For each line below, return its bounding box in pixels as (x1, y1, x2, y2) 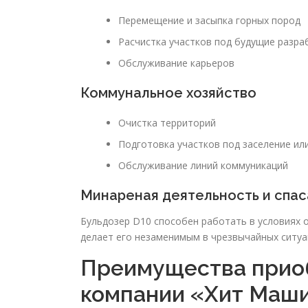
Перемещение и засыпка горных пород (118, 14, 300, 27)
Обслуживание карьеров (118, 56, 234, 70)
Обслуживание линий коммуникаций (118, 159, 288, 173)
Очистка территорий (118, 116, 216, 130)
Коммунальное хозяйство (80, 85, 256, 102)
